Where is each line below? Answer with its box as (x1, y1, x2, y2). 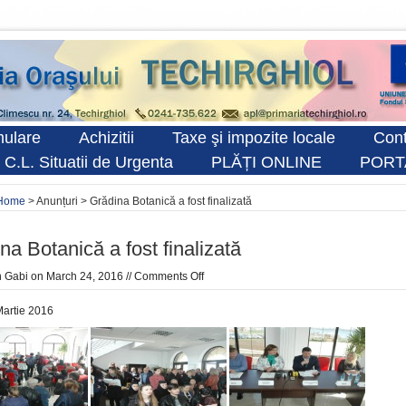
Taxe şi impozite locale (172, 129, 335, 147)
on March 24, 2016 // (28, 270, 134, 283)
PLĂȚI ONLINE (211, 153, 322, 171)
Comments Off (134, 270, 204, 283)
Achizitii (79, 129, 134, 147)
